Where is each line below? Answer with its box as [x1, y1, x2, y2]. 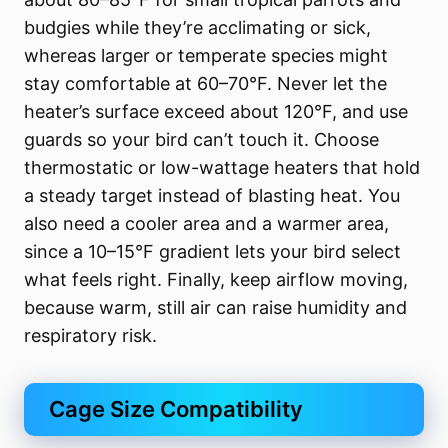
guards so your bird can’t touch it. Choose [24, 128, 380, 150]
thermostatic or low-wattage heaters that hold [24, 156, 421, 178]
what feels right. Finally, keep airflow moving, [24, 268, 409, 290]
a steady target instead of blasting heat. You [24, 184, 401, 206]
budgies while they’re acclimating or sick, [24, 16, 372, 38]
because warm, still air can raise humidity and [24, 296, 408, 318]
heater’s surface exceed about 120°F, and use [24, 100, 409, 122]
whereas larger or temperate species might [24, 44, 389, 66]
